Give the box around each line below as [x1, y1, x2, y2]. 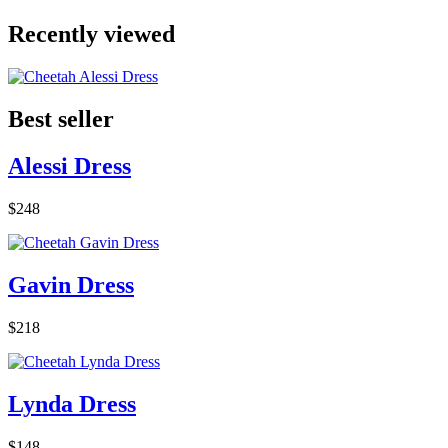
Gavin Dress [8, 271, 134, 298]
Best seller [8, 106, 114, 133]
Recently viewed [8, 21, 175, 48]
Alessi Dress [8, 153, 131, 179]
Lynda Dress [8, 390, 136, 417]
